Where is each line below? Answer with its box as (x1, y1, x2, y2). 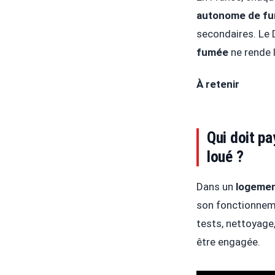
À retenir (196, 78, 239, 91)
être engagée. (196, 235, 260, 248)
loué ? (206, 147, 244, 166)
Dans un (196, 180, 236, 193)
